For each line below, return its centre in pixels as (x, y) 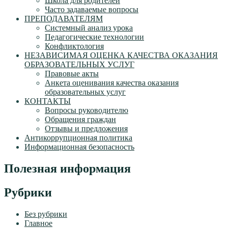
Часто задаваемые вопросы (92, 10)
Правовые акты (72, 74)
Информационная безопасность (79, 147)
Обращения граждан (80, 120)
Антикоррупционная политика (78, 138)
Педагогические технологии (94, 37)
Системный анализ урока (89, 28)
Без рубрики (46, 214)
